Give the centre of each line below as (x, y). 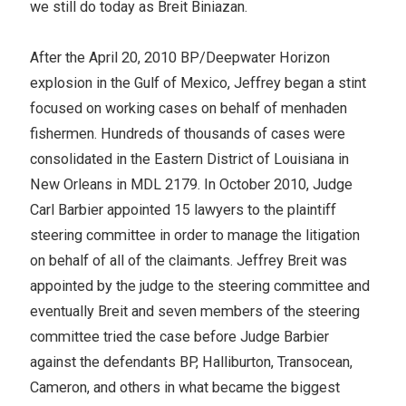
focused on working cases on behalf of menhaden (188, 108)
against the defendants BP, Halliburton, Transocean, (191, 362)
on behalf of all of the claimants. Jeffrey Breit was (188, 260)
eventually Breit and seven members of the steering (194, 311)
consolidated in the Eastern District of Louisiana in (189, 159)
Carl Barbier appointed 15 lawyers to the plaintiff (183, 209)
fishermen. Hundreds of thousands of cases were (187, 133)
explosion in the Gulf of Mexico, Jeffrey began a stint (198, 82)
